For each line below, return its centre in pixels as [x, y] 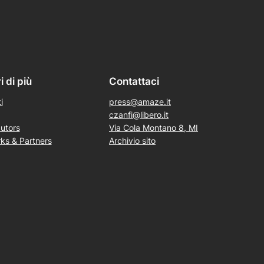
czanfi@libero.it [139, 115]
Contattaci [134, 82]
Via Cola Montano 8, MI [154, 128]
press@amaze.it [140, 102]
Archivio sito [132, 141]
